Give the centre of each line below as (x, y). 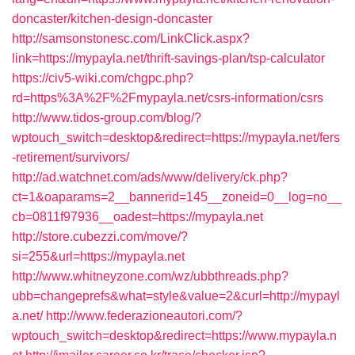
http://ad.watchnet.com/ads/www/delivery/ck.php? (150, 177)
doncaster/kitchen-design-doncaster (112, 19)
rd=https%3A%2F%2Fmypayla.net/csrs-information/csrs (168, 98)
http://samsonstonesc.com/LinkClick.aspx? (131, 38)
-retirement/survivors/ (71, 157)
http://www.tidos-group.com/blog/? (107, 118)
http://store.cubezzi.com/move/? (100, 237)
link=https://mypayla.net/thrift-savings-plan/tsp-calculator (168, 58)
